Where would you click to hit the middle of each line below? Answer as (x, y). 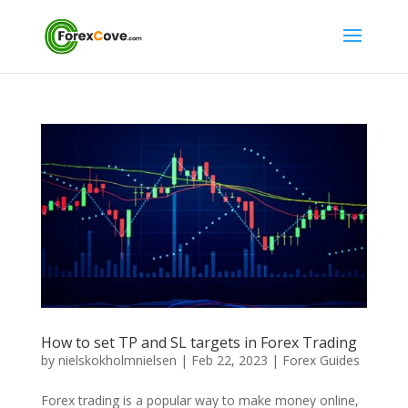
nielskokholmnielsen (117, 360)
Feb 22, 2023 (229, 360)
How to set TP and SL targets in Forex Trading (199, 342)
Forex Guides (321, 360)
